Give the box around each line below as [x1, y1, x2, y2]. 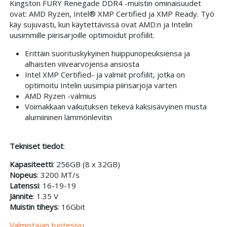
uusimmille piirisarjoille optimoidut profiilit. [9, 29, 211, 40]
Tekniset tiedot [9, 140, 63, 151]
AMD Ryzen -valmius [24, 90, 96, 101]
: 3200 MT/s [36, 169, 80, 180]
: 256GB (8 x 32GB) [52, 159, 120, 169]
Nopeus [9, 169, 37, 180]
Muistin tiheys [9, 201, 58, 212]
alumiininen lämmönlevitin [24, 111, 112, 122]
